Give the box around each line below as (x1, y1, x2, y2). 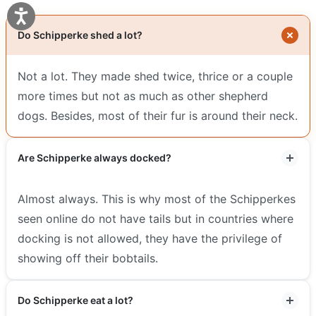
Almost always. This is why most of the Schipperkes (18, 191, 296, 206)
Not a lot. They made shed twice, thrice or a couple (18, 68, 293, 83)
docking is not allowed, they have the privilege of (18, 231, 282, 245)
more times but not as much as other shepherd (18, 88, 268, 103)
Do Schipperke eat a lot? (18, 293, 133, 306)
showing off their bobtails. (18, 250, 158, 265)
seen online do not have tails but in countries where (18, 211, 293, 226)
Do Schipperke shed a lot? (18, 28, 142, 41)
